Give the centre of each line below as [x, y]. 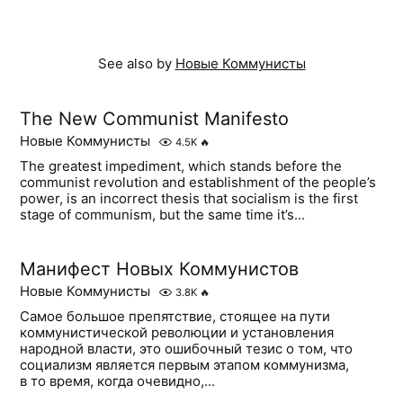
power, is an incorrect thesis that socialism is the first [189, 198]
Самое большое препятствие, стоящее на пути [175, 316]
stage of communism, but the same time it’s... [163, 214]
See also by [136, 63]
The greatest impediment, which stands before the [181, 166]
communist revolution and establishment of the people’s [198, 182]
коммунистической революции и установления [177, 332]
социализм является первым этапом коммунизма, [185, 364]
